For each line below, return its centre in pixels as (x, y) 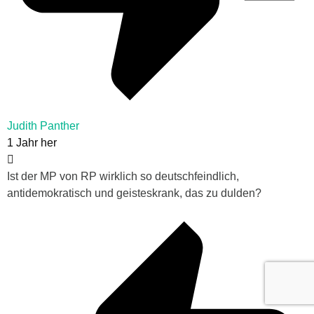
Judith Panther (43, 125)
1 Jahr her (32, 142)
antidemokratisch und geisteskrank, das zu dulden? (134, 193)
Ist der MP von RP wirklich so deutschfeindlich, (123, 176)
